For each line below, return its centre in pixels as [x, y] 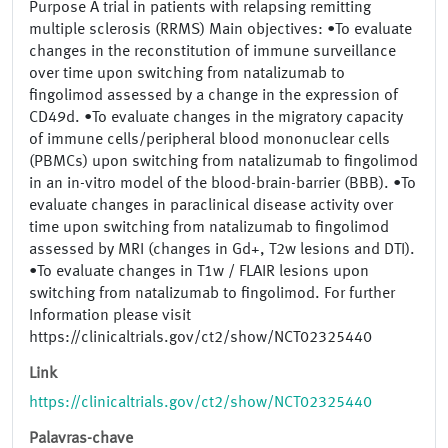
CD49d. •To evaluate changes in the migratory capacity [216, 118]
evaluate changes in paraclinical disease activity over [211, 206]
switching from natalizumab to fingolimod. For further [212, 294]
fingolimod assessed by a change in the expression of [213, 96]
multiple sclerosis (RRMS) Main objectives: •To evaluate [220, 30]
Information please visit [110, 316]
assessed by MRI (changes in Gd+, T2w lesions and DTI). [222, 250]
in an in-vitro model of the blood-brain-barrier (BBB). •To [222, 184]
